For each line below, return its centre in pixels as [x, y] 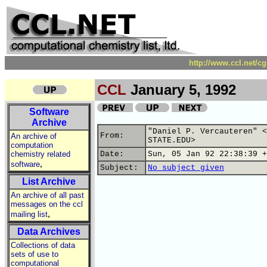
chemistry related [41, 154]
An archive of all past [47, 195]
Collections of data [43, 245]
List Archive [49, 181]
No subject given [186, 168]
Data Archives [49, 232]
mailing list [29, 214]
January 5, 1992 [181, 90]
